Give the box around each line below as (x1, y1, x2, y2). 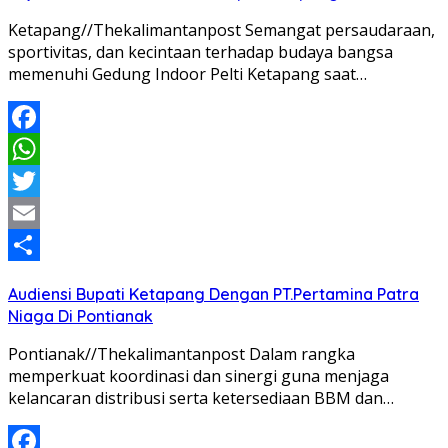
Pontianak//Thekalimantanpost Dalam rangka (8, 343, 355, 366)
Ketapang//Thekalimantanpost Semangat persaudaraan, (8, 19, 435, 42)
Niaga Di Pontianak (8, 306, 153, 327)
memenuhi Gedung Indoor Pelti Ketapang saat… (8, 63, 367, 86)
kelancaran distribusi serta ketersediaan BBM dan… (8, 387, 394, 410)
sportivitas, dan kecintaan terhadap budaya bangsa (8, 41, 393, 64)
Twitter (8, 202, 63, 225)
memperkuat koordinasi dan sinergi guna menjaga (8, 365, 389, 388)
